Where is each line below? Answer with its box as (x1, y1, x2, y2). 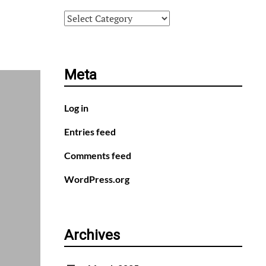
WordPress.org (64, 173, 129, 185)
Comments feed (64, 150, 131, 161)
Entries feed (64, 126, 116, 138)
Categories (64, 11, 108, 23)
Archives (64, 227, 120, 244)
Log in (64, 102, 88, 114)
